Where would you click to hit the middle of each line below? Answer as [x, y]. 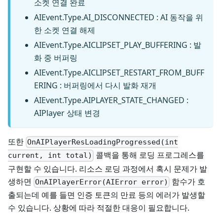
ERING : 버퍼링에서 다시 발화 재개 [95, 86]
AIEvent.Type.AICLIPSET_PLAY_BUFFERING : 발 [118, 45]
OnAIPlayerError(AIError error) [102, 182]
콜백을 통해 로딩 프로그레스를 [149, 155]
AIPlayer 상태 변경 [67, 113]
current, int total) [50, 156]
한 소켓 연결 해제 [65, 30]
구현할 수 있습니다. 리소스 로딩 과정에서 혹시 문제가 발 [108, 168]
